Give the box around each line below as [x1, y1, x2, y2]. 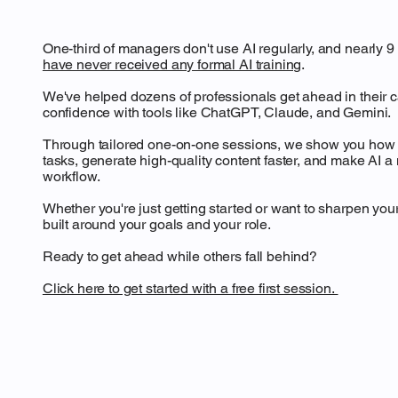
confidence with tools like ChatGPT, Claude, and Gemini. [42, 104, 392, 122]
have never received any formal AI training [42, 56, 302, 74]
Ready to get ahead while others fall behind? [42, 248, 317, 266]
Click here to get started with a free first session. [42, 280, 338, 298]
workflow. [42, 168, 100, 186]
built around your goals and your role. [42, 216, 271, 234]
